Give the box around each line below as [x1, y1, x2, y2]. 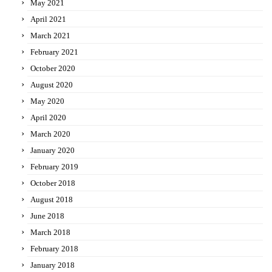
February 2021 [30, 47, 78, 57]
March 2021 [30, 31, 70, 41]
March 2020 [30, 129, 70, 139]
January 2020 [30, 146, 75, 155]
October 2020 [30, 64, 75, 73]
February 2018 [30, 244, 78, 254]
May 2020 [30, 97, 64, 106]
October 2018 [30, 178, 75, 188]
